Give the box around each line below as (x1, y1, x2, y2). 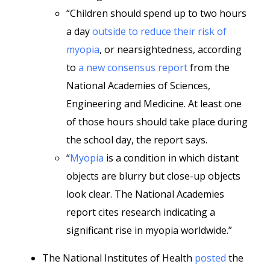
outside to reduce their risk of (92, 25, 227, 38)
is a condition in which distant (104, 151, 239, 165)
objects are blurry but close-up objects (66, 169, 240, 183)
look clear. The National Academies (66, 187, 224, 201)
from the (187, 61, 230, 74)
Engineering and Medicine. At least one (66, 97, 242, 110)
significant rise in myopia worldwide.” (66, 224, 232, 237)
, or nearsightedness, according (99, 43, 242, 56)
